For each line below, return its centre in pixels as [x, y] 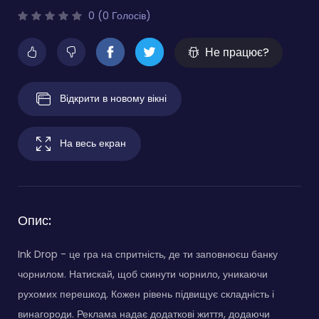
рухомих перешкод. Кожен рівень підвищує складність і [146, 294]
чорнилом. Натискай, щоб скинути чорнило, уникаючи [143, 274]
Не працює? [237, 53]
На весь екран [93, 143]
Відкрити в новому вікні [113, 98]
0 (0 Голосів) [118, 16]
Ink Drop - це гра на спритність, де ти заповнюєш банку [148, 255]
